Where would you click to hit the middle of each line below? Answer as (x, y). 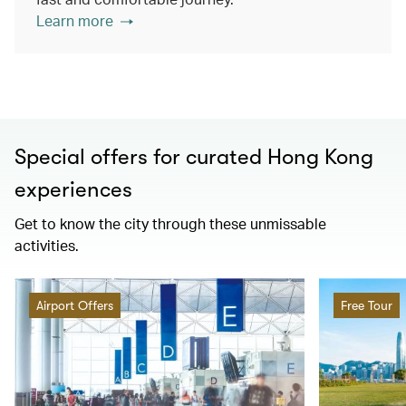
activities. (47, 245)
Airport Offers (75, 305)
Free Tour (367, 305)
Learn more (75, 20)
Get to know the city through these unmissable (170, 223)
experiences (73, 189)
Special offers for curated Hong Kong (194, 157)
